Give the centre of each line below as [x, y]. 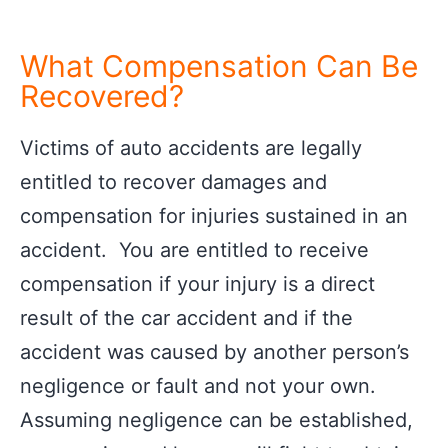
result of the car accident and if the [186, 318]
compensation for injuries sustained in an [214, 216]
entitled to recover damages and [173, 182]
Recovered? [102, 96]
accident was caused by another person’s [214, 352]
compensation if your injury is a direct [197, 284]
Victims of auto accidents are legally [191, 148]
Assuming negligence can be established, [216, 420]
